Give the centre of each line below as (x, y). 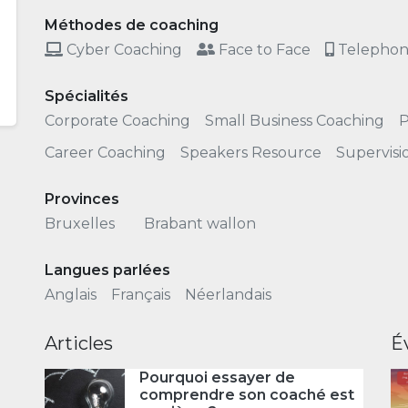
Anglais (71, 295)
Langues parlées (107, 270)
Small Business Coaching (295, 121)
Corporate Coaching (117, 121)
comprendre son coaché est (246, 395)
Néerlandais (228, 295)
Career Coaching (105, 153)
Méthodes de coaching (132, 25)
